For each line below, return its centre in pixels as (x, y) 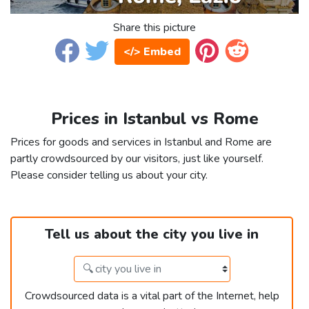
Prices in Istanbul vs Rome (154, 119)
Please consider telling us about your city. (109, 176)
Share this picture (154, 28)
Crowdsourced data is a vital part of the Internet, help (152, 296)
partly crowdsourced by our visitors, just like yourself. (137, 159)
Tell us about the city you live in (152, 235)
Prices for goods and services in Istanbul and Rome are (141, 142)
